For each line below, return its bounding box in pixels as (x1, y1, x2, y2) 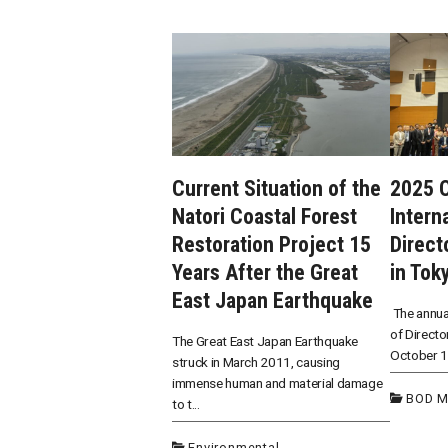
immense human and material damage (172, 374, 383, 391)
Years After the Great (172, 259, 358, 285)
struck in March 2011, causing (172, 353, 340, 370)
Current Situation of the (172, 175, 381, 201)
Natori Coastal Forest (172, 203, 357, 229)
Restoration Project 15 (172, 231, 371, 257)
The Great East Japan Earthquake (172, 332, 359, 349)
